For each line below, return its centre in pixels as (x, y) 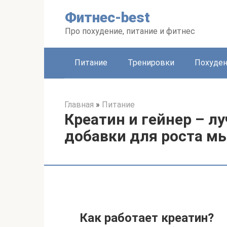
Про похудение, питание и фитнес (130, 31)
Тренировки (151, 63)
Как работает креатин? (147, 218)
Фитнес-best (107, 17)
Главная (79, 105)
